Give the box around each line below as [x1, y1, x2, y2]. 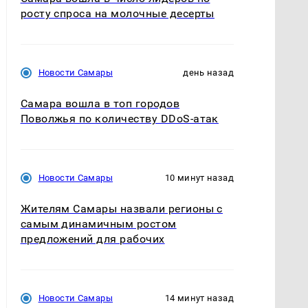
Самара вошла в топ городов [20, 96, 180, 110]
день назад [183, 67, 234, 78]
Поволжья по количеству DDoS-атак [20, 111, 219, 125]
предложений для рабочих [20, 232, 165, 246]
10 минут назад [164, 173, 234, 184]
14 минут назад [164, 293, 234, 304]
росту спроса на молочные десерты [20, 6, 214, 20]
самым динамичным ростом [20, 217, 177, 231]
